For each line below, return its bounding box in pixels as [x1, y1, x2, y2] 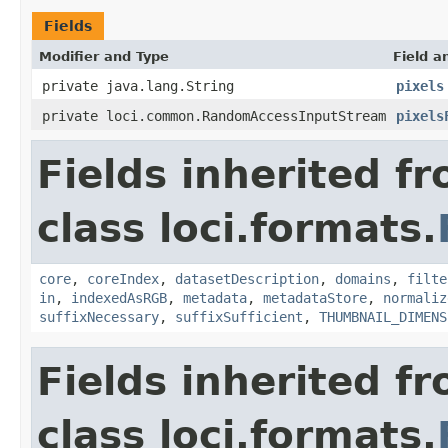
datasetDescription [175, 270, 319, 287]
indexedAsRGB [71, 289, 167, 306]
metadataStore [263, 289, 367, 306]
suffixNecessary [39, 308, 159, 325]
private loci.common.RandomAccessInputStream [42, 107, 386, 124]
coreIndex [87, 270, 159, 287]
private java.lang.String [42, 77, 234, 94]
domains [335, 270, 391, 287]
